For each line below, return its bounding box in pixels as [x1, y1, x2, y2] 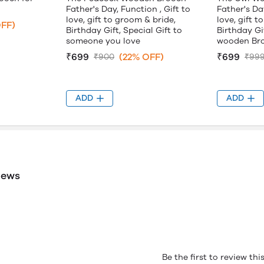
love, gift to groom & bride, [66, 15, 176, 25]
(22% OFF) [119, 51, 164, 62]
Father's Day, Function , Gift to [66, 4, 190, 14]
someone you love [66, 36, 140, 46]
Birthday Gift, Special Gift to [66, 25, 182, 35]
